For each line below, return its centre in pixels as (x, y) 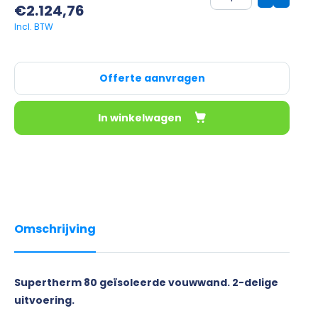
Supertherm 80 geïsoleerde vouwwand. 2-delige (146, 282)
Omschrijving (55, 229)
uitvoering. (44, 300)
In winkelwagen (141, 117)
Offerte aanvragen (152, 78)
